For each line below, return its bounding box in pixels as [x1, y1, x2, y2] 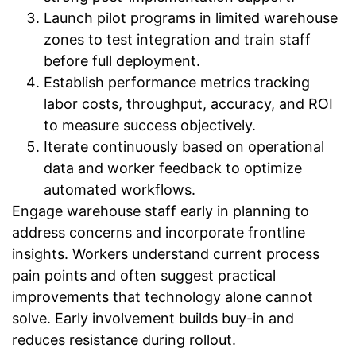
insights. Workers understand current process [12, 246, 319, 263]
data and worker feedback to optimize [44, 160, 302, 177]
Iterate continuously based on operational [44, 138, 324, 156]
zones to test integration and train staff [44, 31, 311, 48]
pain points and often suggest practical [12, 267, 276, 284]
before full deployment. [44, 52, 200, 70]
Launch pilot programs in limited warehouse [44, 10, 338, 27]
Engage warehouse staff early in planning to [12, 203, 309, 220]
